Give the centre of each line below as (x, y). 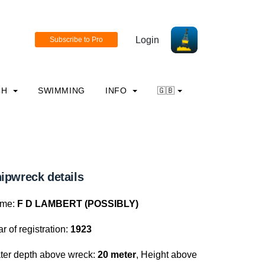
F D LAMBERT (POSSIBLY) (78, 204)
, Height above (167, 255)
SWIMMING (61, 91)
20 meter (117, 255)
